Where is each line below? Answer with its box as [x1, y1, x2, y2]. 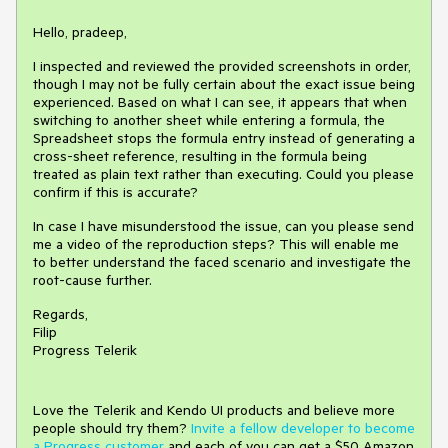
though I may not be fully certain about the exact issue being [33, 74, 415, 93]
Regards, [33, 304, 88, 323]
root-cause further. [33, 270, 152, 289]
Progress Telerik [33, 340, 137, 359]
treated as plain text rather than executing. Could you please [33, 164, 414, 183]
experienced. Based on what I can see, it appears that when [33, 92, 407, 111]
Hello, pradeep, [33, 22, 127, 41]
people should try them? [33, 418, 191, 437]
